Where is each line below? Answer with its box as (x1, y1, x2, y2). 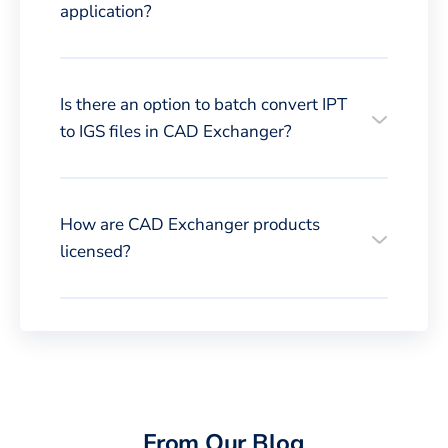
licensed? (60, 239, 131, 263)
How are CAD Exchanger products (60, 212, 320, 236)
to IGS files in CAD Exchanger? (60, 119, 292, 143)
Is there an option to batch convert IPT (60, 92, 347, 116)
